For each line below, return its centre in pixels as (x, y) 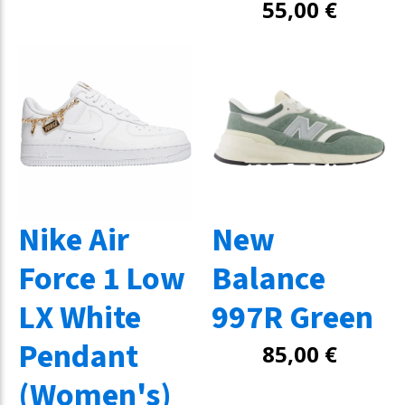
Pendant (78, 357)
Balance (268, 279)
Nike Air (74, 240)
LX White (80, 318)
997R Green (292, 318)
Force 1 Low (102, 279)
